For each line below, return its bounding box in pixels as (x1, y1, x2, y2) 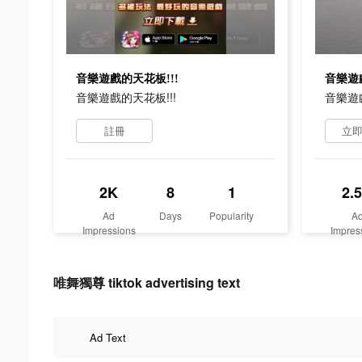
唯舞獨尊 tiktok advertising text (53, 272, 240, 292)
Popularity (209, 208, 255, 222)
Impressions (82, 222, 136, 237)
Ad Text (90, 329, 126, 345)
